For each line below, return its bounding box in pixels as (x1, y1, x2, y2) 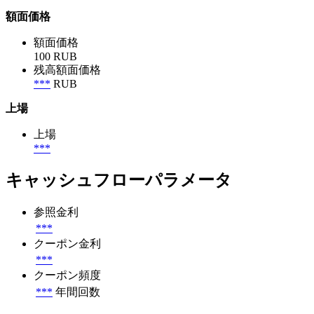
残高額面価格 (34, 64, 101, 76)
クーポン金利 (34, 238, 101, 250)
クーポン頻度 (34, 269, 101, 282)
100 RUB (34, 50, 77, 63)
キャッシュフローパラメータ (6, 171, 232, 190)
